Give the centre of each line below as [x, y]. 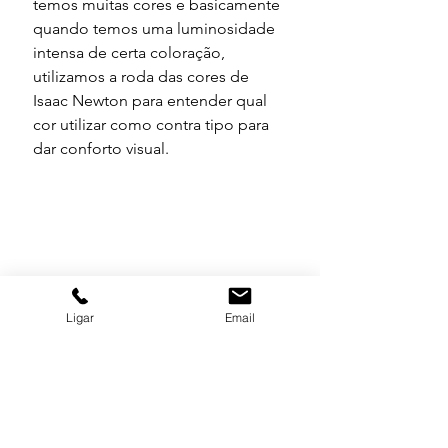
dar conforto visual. [101, 149]
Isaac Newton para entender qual [152, 101]
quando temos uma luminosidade [156, 29]
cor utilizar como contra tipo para [153, 125]
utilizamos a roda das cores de [143, 77]
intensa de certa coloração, [131, 53]
